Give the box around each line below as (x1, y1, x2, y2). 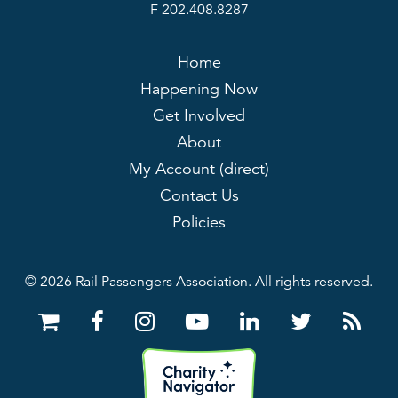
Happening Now (140, 79, 258, 99)
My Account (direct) (129, 159, 269, 179)
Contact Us (159, 186, 239, 205)
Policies (172, 212, 226, 232)
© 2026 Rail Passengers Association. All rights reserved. (25, 273, 373, 291)
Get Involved (153, 106, 245, 125)
